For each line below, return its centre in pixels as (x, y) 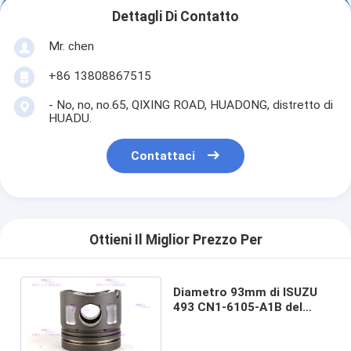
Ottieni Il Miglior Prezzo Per (175, 240)
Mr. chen (71, 46)
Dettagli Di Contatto (175, 17)
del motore (206, 337)
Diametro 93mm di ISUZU (246, 292)
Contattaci (163, 156)
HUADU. (70, 118)
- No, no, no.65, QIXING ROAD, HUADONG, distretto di (190, 105)
